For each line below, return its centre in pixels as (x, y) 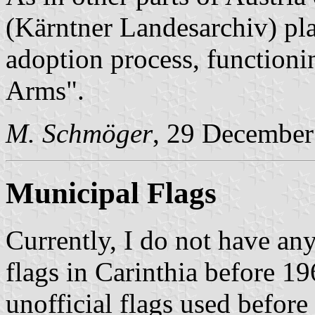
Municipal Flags (111, 193)
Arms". (45, 91)
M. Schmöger (79, 134)
